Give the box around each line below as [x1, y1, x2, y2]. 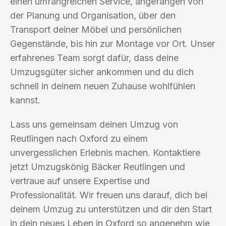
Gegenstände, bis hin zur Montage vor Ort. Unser [10, 38, 215, 49]
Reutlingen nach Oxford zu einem [10, 133, 148, 144]
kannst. [10, 94, 40, 105]
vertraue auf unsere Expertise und [10, 175, 150, 186]
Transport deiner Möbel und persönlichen [10, 24, 182, 35]
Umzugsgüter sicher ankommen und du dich [10, 66, 194, 77]
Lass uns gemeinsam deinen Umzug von [10, 119, 178, 130]
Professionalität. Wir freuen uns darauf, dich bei [10, 189, 207, 200]
